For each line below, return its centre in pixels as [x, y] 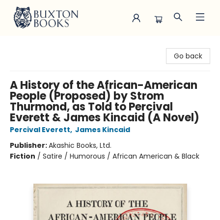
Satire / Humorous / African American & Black [121, 156]
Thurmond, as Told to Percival [91, 107]
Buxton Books [30, 45]
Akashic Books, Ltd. [80, 145]
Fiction [23, 156]
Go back [188, 56]
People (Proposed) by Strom [87, 96]
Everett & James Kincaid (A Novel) [105, 118]
